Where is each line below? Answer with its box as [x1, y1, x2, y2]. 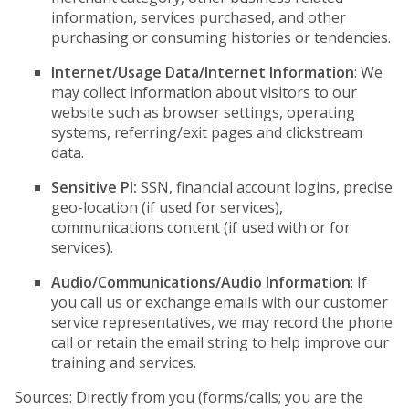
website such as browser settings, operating [51, 102, 355, 122]
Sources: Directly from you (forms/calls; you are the [15, 387, 363, 407]
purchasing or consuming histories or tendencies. [51, 27, 391, 47]
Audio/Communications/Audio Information [51, 272, 351, 292]
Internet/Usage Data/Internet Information [51, 62, 354, 82]
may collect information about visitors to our [51, 82, 357, 102]
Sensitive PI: [51, 177, 137, 197]
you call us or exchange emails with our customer [51, 292, 388, 312]
